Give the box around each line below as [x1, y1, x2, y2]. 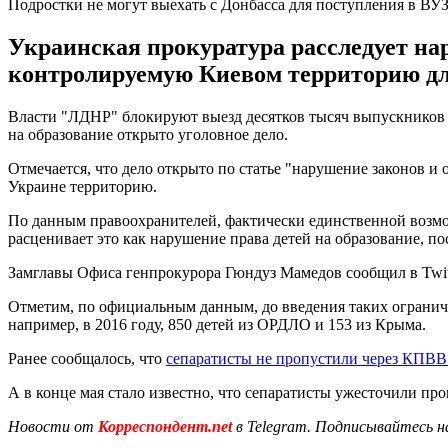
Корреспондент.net [94, 417, 236, 435]
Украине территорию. [8, 177, 157, 195]
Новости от [8, 417, 94, 435]
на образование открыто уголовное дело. [8, 125, 288, 143]
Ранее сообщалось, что [8, 349, 166, 367]
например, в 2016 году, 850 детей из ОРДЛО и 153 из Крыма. [8, 315, 426, 333]
